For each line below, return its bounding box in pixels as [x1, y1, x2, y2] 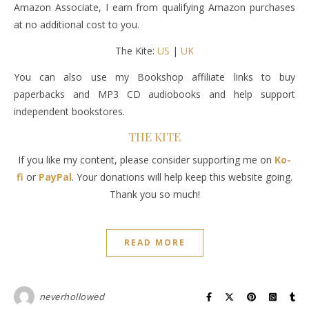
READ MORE [123, 237, 186, 248]
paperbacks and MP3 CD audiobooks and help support [14, 88, 295, 101]
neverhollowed [39, 290, 104, 303]
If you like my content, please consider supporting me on [18, 153, 275, 166]
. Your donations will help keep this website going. [72, 170, 292, 183]
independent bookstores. [14, 105, 125, 118]
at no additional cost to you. [14, 18, 139, 31]
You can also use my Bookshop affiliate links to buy [14, 70, 295, 83]
